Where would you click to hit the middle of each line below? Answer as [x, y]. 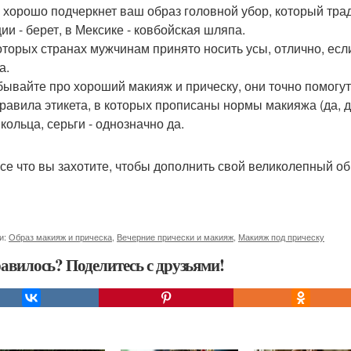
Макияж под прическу [281, 237]
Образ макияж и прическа [60, 237]
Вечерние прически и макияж [175, 237]
